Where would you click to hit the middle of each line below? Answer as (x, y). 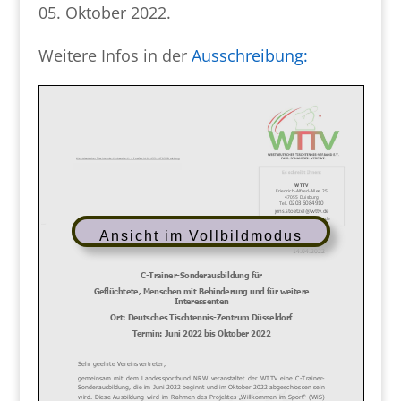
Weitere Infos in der (115, 55)
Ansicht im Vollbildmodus (201, 235)
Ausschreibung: (249, 55)
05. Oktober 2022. (104, 13)
